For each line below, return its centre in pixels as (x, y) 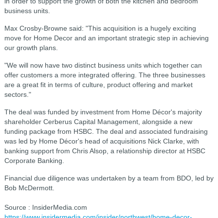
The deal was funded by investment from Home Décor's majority (103, 112)
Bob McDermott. (29, 188)
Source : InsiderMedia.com (45, 207)
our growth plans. (31, 48)
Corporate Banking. (34, 161)
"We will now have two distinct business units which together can (103, 65)
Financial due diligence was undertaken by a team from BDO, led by (109, 178)
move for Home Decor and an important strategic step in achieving (106, 38)
